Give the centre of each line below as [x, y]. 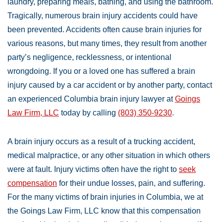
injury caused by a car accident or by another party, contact [110, 85]
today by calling [88, 113]
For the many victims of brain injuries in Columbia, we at [105, 197]
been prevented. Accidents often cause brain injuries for [105, 30]
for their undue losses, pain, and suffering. [131, 183]
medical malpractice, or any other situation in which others [109, 156]
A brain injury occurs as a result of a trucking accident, [101, 142]
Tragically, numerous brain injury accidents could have [103, 16]
